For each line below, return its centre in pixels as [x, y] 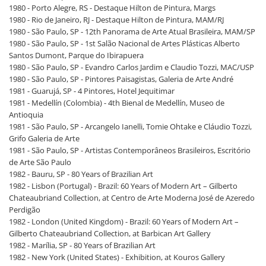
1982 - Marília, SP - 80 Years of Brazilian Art [82, 246]
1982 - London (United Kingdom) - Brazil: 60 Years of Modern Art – [124, 222]
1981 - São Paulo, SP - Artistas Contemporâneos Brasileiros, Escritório [130, 151]
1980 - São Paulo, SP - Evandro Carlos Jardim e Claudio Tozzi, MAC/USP [132, 67]
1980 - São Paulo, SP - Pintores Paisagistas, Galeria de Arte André [121, 79]
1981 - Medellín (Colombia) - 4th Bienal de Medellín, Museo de [117, 103]
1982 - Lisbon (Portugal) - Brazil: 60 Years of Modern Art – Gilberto [123, 186]
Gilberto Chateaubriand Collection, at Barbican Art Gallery [110, 234]
